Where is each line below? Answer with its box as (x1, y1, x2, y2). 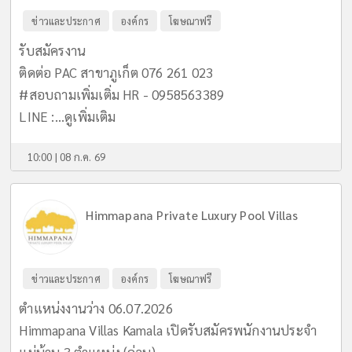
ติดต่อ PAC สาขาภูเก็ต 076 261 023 (19, 63, 214, 81)
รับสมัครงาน (19, 41, 86, 59)
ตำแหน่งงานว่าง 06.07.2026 (19, 299, 173, 317)
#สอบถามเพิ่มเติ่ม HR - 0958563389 (19, 85, 225, 103)
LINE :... (19, 107, 65, 125)
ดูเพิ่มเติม (64, 107, 116, 125)
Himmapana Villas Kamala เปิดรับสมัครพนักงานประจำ (19, 321, 317, 339)
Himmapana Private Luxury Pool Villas (86, 207, 299, 223)
